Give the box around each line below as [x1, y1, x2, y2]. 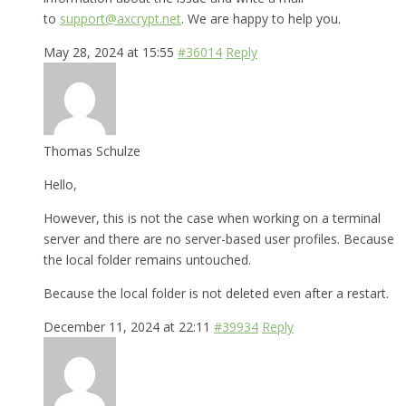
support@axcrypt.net [60, 9, 181, 27]
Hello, [43, 175, 77, 193]
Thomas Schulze [43, 141, 140, 159]
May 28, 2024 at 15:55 [43, 43, 174, 61]
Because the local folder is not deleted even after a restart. [43, 284, 389, 302]
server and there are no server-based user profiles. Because [43, 229, 394, 247]
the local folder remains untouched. [43, 250, 251, 268]
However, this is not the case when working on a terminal [43, 208, 381, 227]
